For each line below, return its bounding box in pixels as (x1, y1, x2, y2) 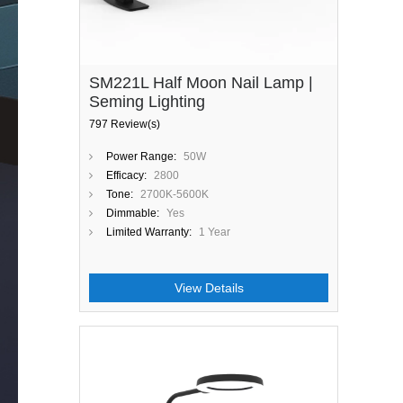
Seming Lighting (89, 93, 205, 111)
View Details (174, 281, 244, 295)
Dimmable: (106, 207, 159, 219)
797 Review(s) (89, 118, 160, 130)
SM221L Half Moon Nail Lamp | (89, 74, 313, 92)
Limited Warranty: (106, 226, 192, 238)
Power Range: (106, 150, 176, 163)
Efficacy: (106, 169, 147, 182)
